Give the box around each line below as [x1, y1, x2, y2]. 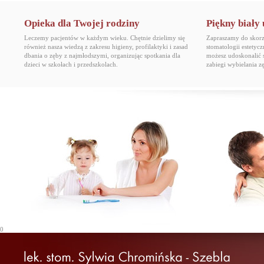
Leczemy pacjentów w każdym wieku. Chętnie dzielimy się [24, 34, 185, 41]
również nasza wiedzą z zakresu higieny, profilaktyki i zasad [24, 43, 188, 50]
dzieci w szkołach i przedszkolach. [24, 61, 118, 68]
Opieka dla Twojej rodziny [24, 18, 140, 29]
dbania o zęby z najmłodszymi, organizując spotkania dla [24, 52, 180, 59]
